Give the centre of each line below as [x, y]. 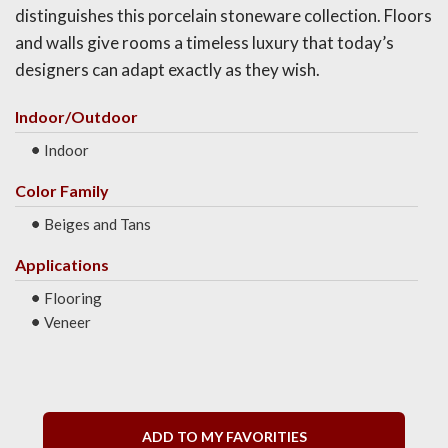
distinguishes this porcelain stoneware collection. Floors [223, 16]
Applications [62, 265]
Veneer [67, 322]
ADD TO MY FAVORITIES [224, 437]
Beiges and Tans [97, 224]
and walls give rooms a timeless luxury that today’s [204, 43]
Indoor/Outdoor [76, 117]
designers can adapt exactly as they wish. [167, 70]
